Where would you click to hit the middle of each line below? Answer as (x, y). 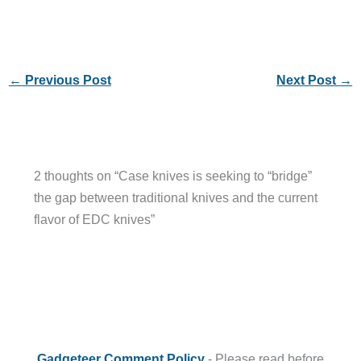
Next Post (308, 80)
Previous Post (66, 80)
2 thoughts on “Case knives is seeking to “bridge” (172, 175)
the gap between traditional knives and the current (175, 197)
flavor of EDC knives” (94, 219)
